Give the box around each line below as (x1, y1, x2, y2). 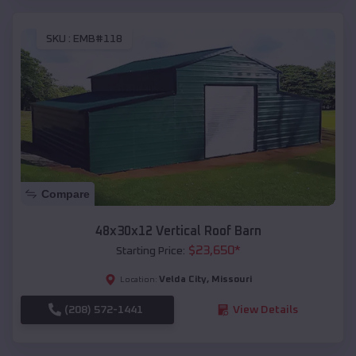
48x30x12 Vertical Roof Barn (95, 224, 261, 238)
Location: (119, 275, 157, 284)
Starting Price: (115, 245, 185, 257)
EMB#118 (73, 33, 122, 44)
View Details (232, 304, 298, 315)
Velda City (158, 274, 207, 284)
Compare (41, 187, 90, 200)
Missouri (211, 274, 252, 284)
